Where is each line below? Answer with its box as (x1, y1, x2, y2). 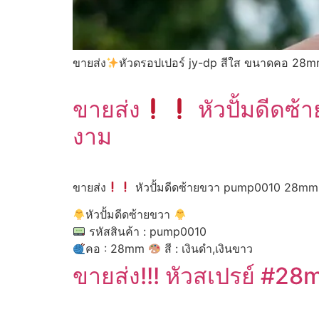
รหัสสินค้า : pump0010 (85, 224, 207, 239)
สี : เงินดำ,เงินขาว (161, 241, 253, 256)
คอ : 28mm (85, 241, 149, 256)
